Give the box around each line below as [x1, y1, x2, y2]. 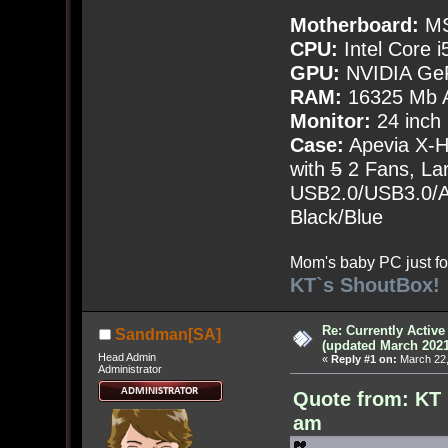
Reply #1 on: [331, 353, 397, 366]
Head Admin [97, 350, 156, 363]
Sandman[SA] [114, 326, 221, 344]
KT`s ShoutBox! [289, 274, 440, 297]
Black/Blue [289, 206, 383, 229]
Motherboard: [289, 14, 419, 37]
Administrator [97, 362, 162, 375]
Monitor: [289, 110, 371, 133]
